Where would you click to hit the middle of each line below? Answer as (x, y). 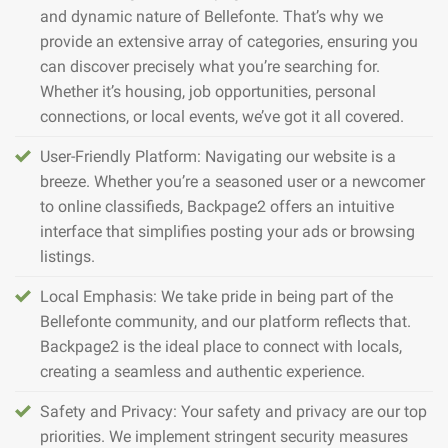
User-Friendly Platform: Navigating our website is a (218, 157)
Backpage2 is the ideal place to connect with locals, (221, 347)
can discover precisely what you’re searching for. (210, 67)
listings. (67, 257)
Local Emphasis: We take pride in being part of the (216, 297)
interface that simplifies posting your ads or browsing (227, 232)
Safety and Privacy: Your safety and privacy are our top (233, 412)
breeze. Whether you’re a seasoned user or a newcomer (232, 182)
